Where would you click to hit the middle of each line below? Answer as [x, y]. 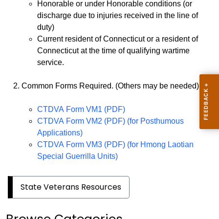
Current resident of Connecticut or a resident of [118, 39]
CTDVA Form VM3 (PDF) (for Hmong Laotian [115, 144]
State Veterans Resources [71, 187]
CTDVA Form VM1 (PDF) [81, 109]
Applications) [60, 133]
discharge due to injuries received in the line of [118, 15]
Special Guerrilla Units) [77, 156]
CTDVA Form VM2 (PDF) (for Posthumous [110, 121]
